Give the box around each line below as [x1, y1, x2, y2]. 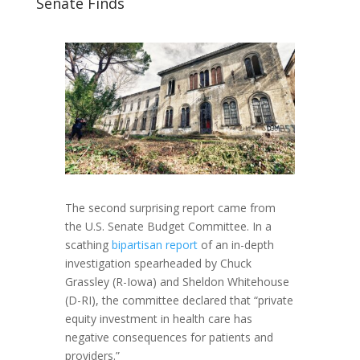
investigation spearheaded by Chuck [64, 255, 252, 271]
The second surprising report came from [64, 199, 276, 215]
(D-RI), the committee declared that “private [64, 292, 293, 308]
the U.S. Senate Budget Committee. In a [64, 218, 272, 234]
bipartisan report [111, 236, 198, 252]
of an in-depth [197, 236, 274, 252]
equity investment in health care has [64, 310, 252, 326]
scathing [64, 236, 112, 252]
